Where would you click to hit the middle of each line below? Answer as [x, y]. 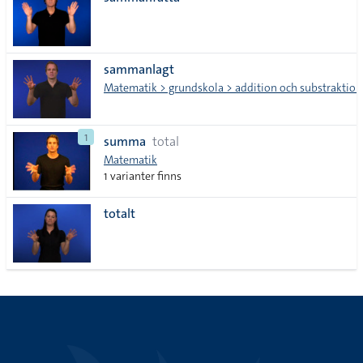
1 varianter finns [143, 176]
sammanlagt [139, 69]
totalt [120, 214]
